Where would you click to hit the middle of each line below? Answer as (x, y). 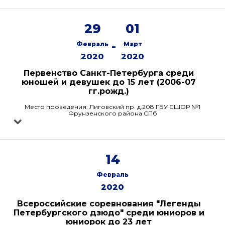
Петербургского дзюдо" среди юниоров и (109, 213)
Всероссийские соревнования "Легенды (109, 204)
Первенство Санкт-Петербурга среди (109, 73)
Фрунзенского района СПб (113, 113)
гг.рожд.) (109, 91)
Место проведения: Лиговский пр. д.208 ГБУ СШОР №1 (113, 107)
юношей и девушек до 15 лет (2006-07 (109, 82)
